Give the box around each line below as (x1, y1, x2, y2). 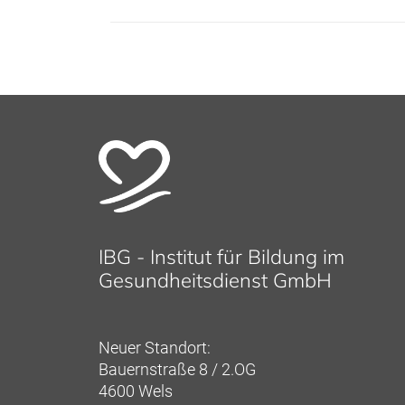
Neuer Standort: (99, 338, 211, 358)
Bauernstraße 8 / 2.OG (99, 360, 256, 380)
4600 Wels (99, 381, 173, 401)
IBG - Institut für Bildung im (99, 244, 344, 270)
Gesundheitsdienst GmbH (99, 268, 332, 294)
